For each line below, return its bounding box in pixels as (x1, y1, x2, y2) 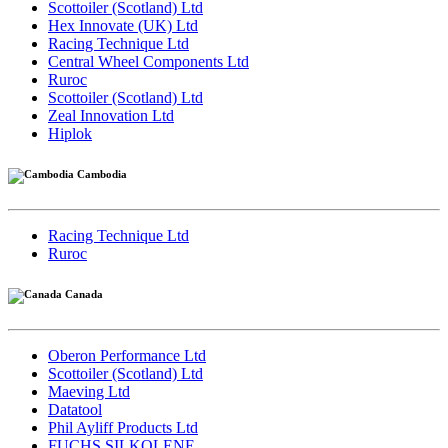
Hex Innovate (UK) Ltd (48, 16, 198, 34)
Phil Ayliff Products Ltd (48, 418, 198, 436)
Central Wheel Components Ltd (48, 52, 249, 70)
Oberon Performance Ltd (48, 346, 206, 364)
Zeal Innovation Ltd (48, 106, 174, 124)
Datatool (48, 400, 102, 418)
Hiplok (48, 124, 92, 142)
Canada (62, 287, 103, 300)
